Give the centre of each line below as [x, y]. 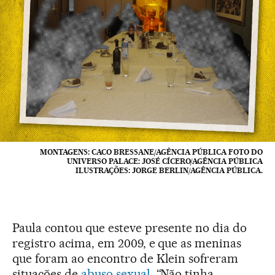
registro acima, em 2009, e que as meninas [127, 243]
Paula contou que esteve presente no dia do [130, 227]
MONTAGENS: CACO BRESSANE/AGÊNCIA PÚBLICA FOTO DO [151, 152]
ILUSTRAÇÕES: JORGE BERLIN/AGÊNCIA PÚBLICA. [169, 170]
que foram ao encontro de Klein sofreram [126, 258]
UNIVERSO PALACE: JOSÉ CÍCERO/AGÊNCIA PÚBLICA [165, 161]
